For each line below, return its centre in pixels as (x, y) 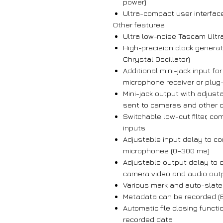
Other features (139, 25)
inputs (134, 128)
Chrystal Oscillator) (157, 59)
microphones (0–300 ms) (166, 151)
